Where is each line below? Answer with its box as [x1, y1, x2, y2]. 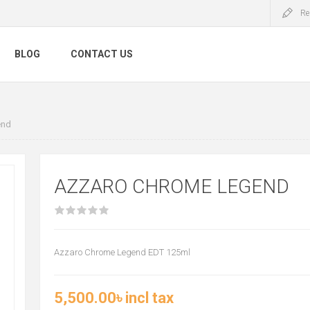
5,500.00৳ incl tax [53, 289, 174, 307]
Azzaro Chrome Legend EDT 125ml [53, 247, 190, 257]
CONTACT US [71, 48, 133, 60]
